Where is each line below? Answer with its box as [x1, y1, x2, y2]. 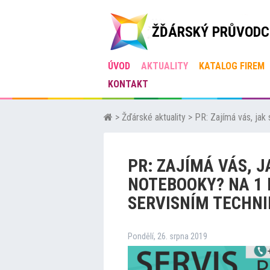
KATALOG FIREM [199, 60, 265, 72]
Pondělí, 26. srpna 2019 [128, 231, 207, 242]
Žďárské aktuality [122, 111, 186, 123]
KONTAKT [108, 78, 148, 90]
